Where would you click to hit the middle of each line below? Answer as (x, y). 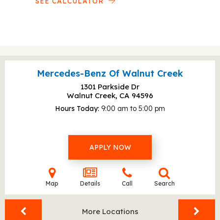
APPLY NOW (110, 147)
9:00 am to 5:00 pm (133, 109)
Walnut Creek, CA (99, 96)
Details (90, 183)
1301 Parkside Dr (110, 87)
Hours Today (76, 109)
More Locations (110, 211)
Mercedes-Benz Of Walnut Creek (110, 73)
